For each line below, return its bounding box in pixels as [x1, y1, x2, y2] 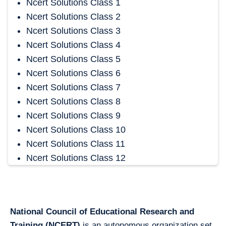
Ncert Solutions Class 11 [26, 139, 125, 149]
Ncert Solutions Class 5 [26, 54, 121, 64]
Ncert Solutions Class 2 [26, 12, 121, 22]
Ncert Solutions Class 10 [26, 125, 126, 135]
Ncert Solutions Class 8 [26, 96, 121, 106]
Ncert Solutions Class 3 [26, 26, 121, 36]
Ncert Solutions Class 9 [26, 110, 121, 121]
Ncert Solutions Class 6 [26, 68, 121, 78]
